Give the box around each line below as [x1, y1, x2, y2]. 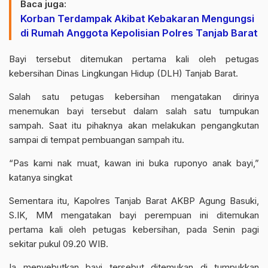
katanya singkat [9, 172, 72, 183]
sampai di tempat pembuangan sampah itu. [9, 134, 184, 145]
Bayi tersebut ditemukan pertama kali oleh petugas [9, 53, 259, 65]
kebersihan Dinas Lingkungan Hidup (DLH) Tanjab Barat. [9, 68, 238, 79]
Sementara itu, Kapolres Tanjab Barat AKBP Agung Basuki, [9, 195, 259, 206]
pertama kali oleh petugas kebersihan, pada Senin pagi [9, 224, 259, 235]
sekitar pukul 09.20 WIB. [9, 238, 108, 249]
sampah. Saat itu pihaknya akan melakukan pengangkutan [9, 120, 259, 131]
